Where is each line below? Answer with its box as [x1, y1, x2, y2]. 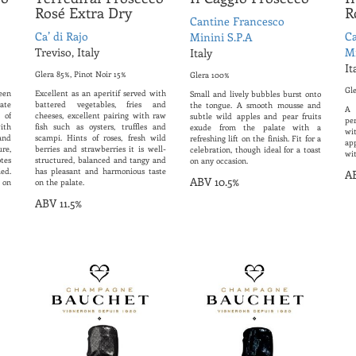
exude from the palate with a [190, 122, 321, 133]
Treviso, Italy [35, 44, 99, 60]
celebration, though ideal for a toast [190, 144, 321, 156]
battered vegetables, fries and [35, 99, 166, 110]
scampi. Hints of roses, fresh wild [35, 132, 166, 144]
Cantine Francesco [190, 14, 284, 29]
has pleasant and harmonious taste [35, 165, 166, 177]
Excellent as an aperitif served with [35, 87, 166, 99]
